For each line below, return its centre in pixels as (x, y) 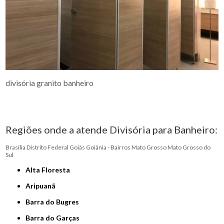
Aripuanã (43, 185)
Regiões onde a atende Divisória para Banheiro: (112, 129)
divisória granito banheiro (50, 82)
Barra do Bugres (55, 201)
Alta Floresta (50, 169)
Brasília (16, 147)
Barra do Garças (55, 217)
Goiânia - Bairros (108, 147)
